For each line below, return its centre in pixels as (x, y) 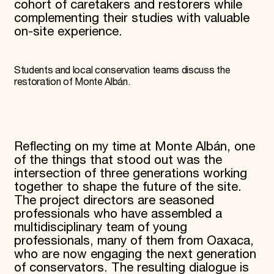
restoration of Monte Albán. (72, 82)
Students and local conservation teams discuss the (122, 70)
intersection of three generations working (130, 173)
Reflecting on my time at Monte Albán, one (134, 146)
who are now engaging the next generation (135, 254)
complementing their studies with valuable (131, 19)
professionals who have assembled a (118, 214)
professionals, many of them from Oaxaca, (134, 241)
